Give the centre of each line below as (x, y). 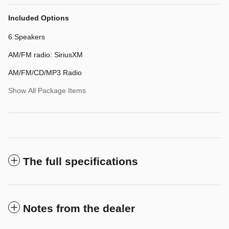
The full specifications (81, 161)
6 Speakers (27, 37)
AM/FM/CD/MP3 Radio (45, 72)
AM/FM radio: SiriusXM (45, 54)
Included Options (39, 18)
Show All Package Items (47, 90)
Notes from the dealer (79, 208)
